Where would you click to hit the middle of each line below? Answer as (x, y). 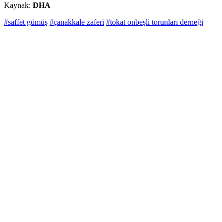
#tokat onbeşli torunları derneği (155, 22)
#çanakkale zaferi (77, 22)
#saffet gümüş (26, 22)
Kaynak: (18, 5)
